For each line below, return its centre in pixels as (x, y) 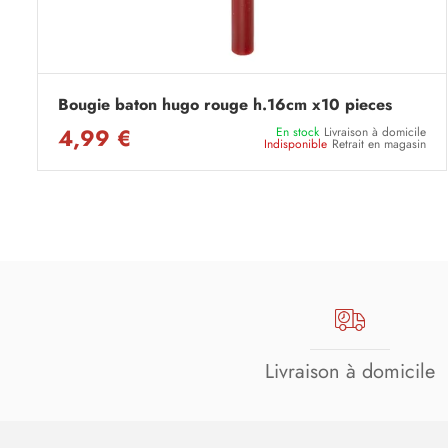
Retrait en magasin (379, 144)
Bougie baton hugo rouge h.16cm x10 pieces (225, 104)
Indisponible (295, 144)
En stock (297, 132)
